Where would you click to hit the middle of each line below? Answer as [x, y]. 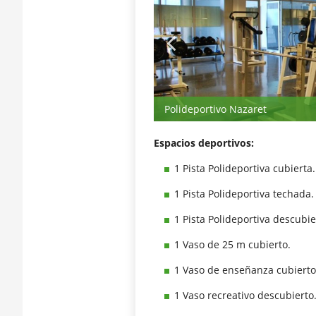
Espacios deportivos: [203, 143]
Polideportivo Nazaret [216, 109]
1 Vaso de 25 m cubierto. [232, 245]
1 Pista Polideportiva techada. [244, 194]
